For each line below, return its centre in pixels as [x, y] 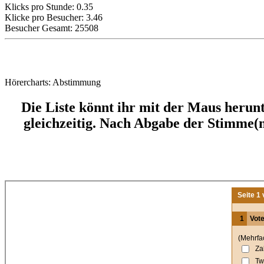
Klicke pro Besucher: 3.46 [54, 17]
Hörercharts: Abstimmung [53, 82]
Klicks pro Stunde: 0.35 [49, 7]
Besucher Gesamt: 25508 [52, 28]
